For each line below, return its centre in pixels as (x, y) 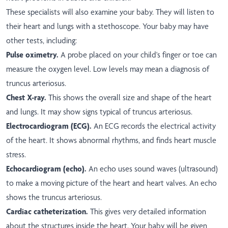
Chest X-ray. (27, 98)
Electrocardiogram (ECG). (49, 126)
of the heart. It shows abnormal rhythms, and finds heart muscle (111, 140)
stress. (16, 155)
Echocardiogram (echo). (46, 169)
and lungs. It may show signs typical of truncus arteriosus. (99, 112)
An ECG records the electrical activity (154, 126)
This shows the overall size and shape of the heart (130, 98)
